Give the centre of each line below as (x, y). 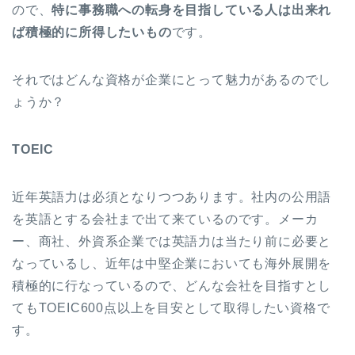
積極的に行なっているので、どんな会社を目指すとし (172, 285)
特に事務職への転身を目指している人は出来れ (192, 10)
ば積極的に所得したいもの (92, 32)
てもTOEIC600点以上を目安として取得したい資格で (171, 307)
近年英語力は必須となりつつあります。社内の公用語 (172, 197)
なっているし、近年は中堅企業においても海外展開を (172, 263)
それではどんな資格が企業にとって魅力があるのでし (172, 79)
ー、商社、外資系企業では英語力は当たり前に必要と (172, 241)
